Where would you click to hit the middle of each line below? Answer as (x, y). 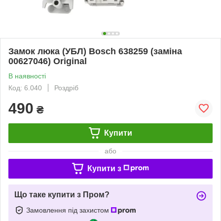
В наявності (27, 76)
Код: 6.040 (25, 88)
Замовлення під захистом (69, 210)
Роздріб (66, 88)
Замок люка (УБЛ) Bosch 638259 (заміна (95, 51)
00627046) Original (48, 61)
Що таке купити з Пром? (62, 194)
